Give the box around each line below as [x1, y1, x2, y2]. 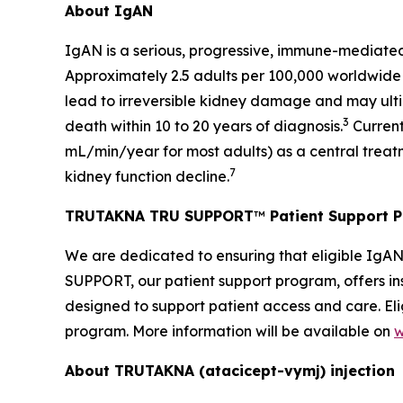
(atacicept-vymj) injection [199, 362, 395, 381]
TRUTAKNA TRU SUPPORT [65, 207, 254, 226]
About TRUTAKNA [65, 362, 199, 381]
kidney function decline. [65, 167, 229, 186]
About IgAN [65, 2, 153, 21]
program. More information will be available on [65, 322, 394, 341]
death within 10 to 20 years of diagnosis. [65, 117, 343, 136]
